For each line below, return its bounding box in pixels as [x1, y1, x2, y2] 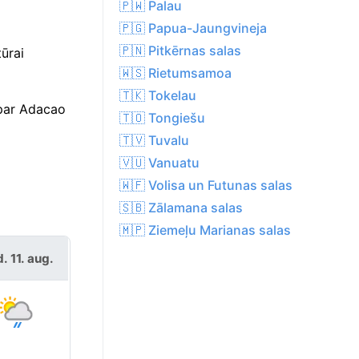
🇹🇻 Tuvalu [119, 132, 189, 149]
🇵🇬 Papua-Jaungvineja [119, 20, 267, 37]
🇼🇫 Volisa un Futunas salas [119, 177, 292, 194]
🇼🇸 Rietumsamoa [119, 65, 232, 82]
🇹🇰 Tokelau [119, 87, 196, 104]
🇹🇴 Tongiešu [119, 110, 205, 127]
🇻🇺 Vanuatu [119, 155, 200, 171]
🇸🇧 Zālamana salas [119, 200, 243, 216]
